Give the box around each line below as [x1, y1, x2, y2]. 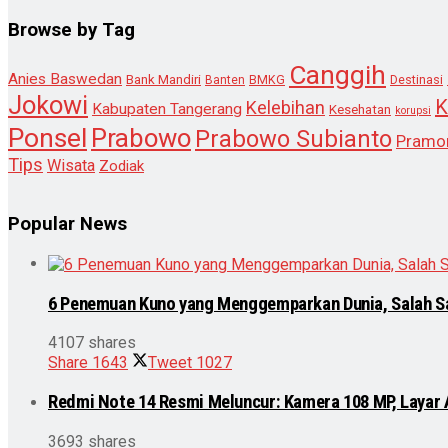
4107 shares [48, 333, 136, 353]
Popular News [8, 212, 127, 235]
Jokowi [8, 90, 88, 121]
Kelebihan [246, 97, 325, 119]
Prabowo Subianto [195, 125, 392, 154]
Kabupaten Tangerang [92, 100, 242, 119]
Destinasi [390, 72, 443, 88]
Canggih [289, 60, 386, 91]
